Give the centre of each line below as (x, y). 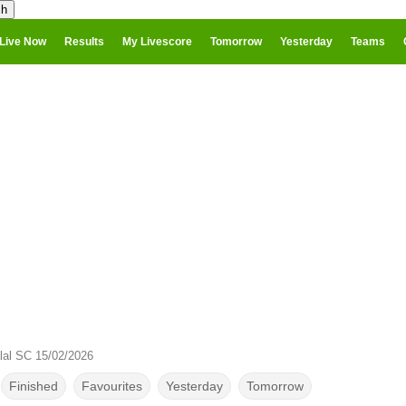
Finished (33, 386)
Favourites (111, 386)
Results (84, 42)
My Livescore (157, 42)
